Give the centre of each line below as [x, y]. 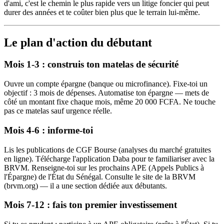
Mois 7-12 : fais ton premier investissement [90, 205]
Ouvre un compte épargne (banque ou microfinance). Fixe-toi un [106, 84]
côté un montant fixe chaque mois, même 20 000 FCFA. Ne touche [110, 102]
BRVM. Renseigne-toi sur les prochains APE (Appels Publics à [104, 167]
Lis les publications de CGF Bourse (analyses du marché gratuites [107, 149]
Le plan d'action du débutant [78, 42]
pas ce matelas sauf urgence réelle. [58, 111]
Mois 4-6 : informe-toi [48, 130]
